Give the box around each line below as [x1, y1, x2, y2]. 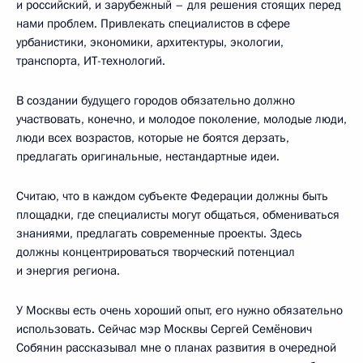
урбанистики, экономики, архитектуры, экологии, [16, 34, 284, 51]
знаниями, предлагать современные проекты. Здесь [16, 225, 302, 242]
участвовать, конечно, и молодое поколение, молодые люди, [16, 111, 347, 128]
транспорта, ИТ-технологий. [16, 53, 165, 70]
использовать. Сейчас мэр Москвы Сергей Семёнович [16, 321, 312, 338]
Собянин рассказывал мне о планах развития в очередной [16, 340, 336, 357]
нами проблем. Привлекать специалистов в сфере [16, 15, 290, 32]
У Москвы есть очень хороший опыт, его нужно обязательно [16, 302, 343, 319]
